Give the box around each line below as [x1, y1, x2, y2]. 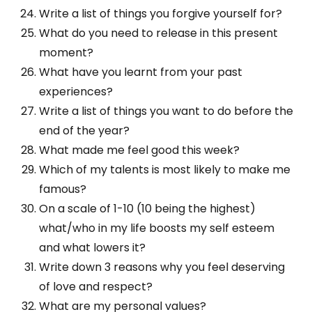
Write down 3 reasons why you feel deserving [39, 259, 285, 276]
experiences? [39, 84, 113, 100]
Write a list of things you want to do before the [39, 103, 293, 120]
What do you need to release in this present [39, 25, 278, 42]
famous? [39, 181, 86, 198]
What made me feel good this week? [39, 142, 240, 159]
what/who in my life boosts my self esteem [39, 220, 274, 237]
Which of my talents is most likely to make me [39, 162, 290, 178]
